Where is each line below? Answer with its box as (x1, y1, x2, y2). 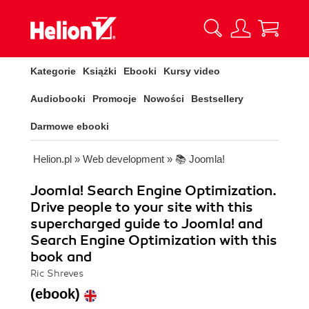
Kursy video (163, 66, 220, 77)
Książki (83, 66, 117, 77)
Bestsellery (191, 93, 243, 104)
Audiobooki (30, 93, 86, 104)
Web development (83, 153, 164, 165)
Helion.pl (33, 153, 72, 165)
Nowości (143, 93, 184, 104)
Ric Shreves (30, 268, 83, 279)
